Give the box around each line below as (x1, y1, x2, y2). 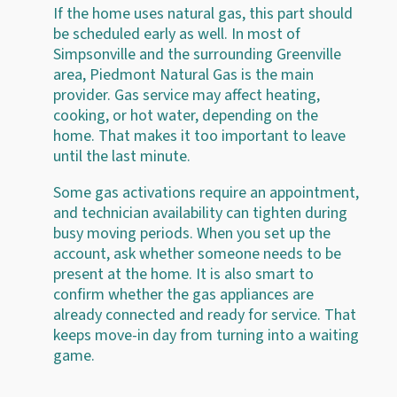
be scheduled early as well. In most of (53, 22, 300, 45)
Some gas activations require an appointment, (53, 181, 359, 204)
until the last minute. (53, 144, 191, 167)
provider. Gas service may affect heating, (53, 83, 320, 106)
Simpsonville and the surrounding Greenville (53, 43, 341, 66)
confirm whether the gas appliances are (53, 283, 314, 306)
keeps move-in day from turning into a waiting (53, 323, 359, 346)
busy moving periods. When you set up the (53, 222, 331, 245)
